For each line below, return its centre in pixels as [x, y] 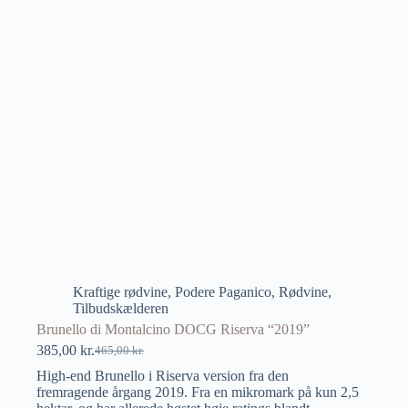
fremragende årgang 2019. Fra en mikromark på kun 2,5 [198, 393]
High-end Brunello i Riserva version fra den [163, 376]
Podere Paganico [223, 292]
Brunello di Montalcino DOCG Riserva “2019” [173, 330]
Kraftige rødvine [120, 292]
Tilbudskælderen [121, 309]
